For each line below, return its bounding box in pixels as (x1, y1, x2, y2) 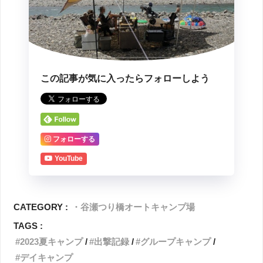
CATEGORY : (14, 202, 69, 212)
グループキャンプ (140, 237, 211, 247)
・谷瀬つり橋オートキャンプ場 (72, 202, 195, 212)
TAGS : (14, 221, 43, 231)
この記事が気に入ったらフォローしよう (41, 73, 210, 83)
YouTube (55, 154, 83, 163)
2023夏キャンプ (20, 237, 83, 247)
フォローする (53, 134, 95, 143)
